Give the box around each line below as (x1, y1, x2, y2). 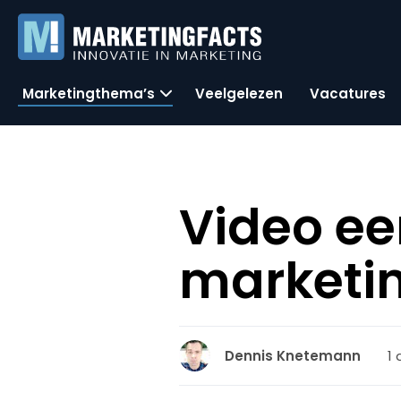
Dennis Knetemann (225, 346, 362, 365)
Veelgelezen (195, 83, 283, 103)
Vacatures (310, 83, 386, 103)
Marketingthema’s (22, 83, 155, 103)
